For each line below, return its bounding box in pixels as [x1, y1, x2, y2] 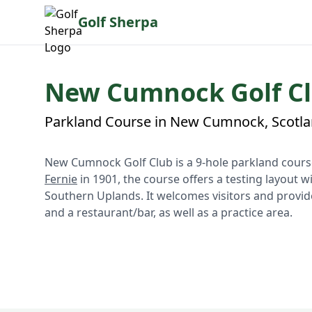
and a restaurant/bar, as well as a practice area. [45, 205, 292, 220]
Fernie [45, 171, 77, 187]
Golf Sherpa [78, 13, 158, 31]
